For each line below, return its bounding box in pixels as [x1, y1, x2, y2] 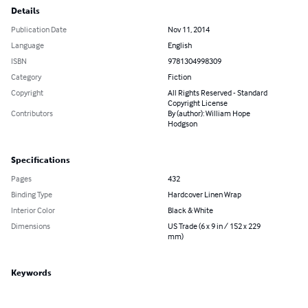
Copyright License [168, 97, 228, 108]
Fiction [168, 71, 191, 82]
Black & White [168, 204, 213, 215]
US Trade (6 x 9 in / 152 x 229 [168, 220, 261, 231]
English [168, 39, 192, 50]
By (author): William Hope [168, 107, 250, 118]
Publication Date [11, 23, 67, 34]
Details [11, 5, 40, 16]
